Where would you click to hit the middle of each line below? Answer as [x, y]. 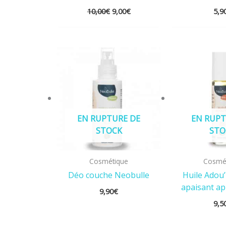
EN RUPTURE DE [109, 119]
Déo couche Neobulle [109, 175]
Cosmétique [109, 161]
